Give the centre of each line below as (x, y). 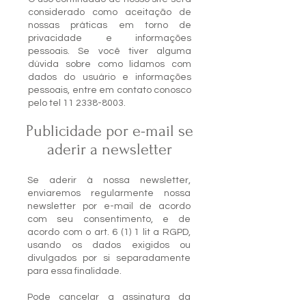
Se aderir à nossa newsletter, (109, 180)
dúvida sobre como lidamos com (110, 64)
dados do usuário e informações (110, 77)
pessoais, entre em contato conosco (110, 90)
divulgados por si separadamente (109, 258)
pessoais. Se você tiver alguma (110, 51)
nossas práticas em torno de (110, 25)
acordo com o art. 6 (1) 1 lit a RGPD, (109, 232)
